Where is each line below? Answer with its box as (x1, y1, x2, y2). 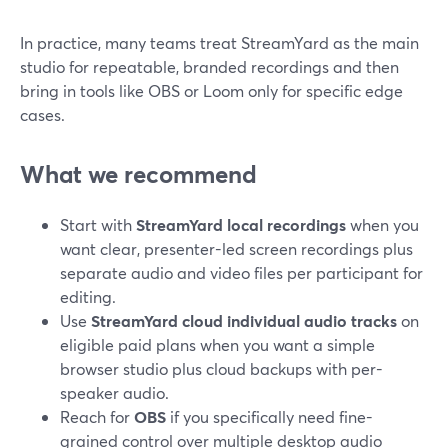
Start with (60, 214, 136, 235)
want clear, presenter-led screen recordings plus (60, 238, 413, 259)
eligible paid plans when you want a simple (60, 334, 375, 355)
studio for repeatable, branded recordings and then (20, 56, 399, 77)
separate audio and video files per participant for (60, 262, 423, 283)
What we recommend (20, 158, 257, 190)
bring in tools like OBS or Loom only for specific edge (20, 80, 403, 101)
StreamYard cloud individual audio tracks (91, 310, 397, 331)
